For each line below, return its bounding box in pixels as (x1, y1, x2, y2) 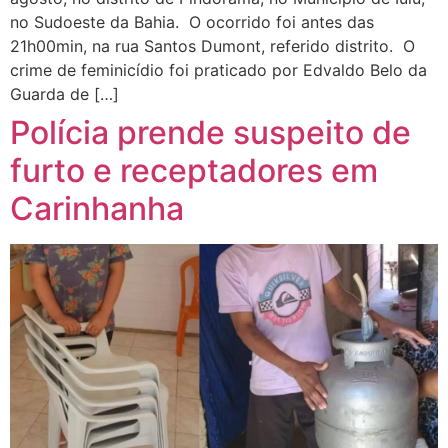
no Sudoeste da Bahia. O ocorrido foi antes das (10, 12, 374, 33)
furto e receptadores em (10, 151, 378, 191)
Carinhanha (10, 189, 184, 229)
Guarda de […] (10, 84, 119, 105)
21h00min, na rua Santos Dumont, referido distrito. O (10, 36, 415, 57)
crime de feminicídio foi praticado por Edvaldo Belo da (10, 60, 427, 81)
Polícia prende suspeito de (10, 113, 411, 153)
